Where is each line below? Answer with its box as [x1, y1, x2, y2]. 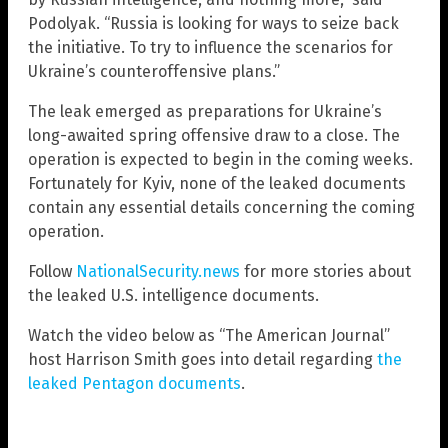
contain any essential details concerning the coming [28, 197, 415, 217]
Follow [28, 261, 76, 281]
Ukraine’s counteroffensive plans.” [28, 61, 280, 81]
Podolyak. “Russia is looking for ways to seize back [28, 13, 399, 33]
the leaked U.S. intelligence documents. [28, 285, 319, 305]
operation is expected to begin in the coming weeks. [28, 149, 413, 169]
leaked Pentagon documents [28, 373, 241, 393]
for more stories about [240, 261, 411, 281]
